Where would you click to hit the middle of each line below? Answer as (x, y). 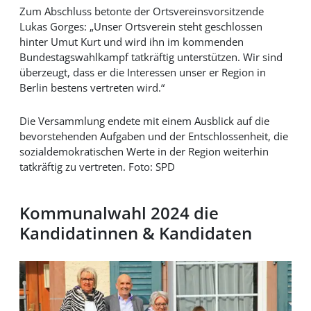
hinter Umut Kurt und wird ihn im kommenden (131, 42)
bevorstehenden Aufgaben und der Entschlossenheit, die (153, 136)
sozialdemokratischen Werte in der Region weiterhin (144, 151)
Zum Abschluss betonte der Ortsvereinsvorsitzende (141, 11)
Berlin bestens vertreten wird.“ (92, 88)
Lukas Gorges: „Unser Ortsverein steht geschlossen (141, 27)
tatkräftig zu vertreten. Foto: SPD (97, 166)
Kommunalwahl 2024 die (119, 213)
